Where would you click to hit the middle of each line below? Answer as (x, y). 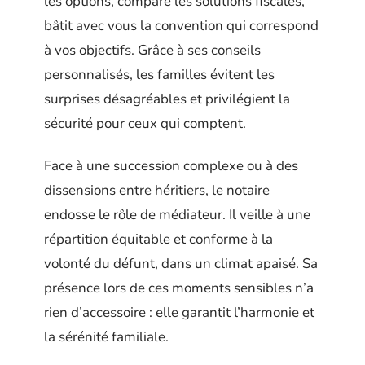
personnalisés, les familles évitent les (159, 74)
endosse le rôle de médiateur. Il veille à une (177, 215)
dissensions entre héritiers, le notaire (157, 191)
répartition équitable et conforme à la (158, 240)
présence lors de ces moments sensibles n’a (179, 288)
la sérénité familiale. (106, 337)
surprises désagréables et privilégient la (167, 99)
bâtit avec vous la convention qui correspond (181, 25)
